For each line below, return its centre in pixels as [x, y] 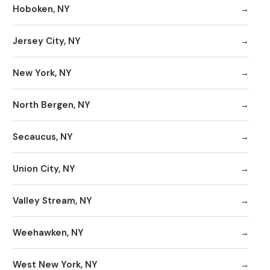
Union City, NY [44, 168]
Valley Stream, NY [52, 200]
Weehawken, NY [48, 232]
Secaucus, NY [43, 137]
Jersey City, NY [47, 41]
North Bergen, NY [52, 105]
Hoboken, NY [41, 9]
